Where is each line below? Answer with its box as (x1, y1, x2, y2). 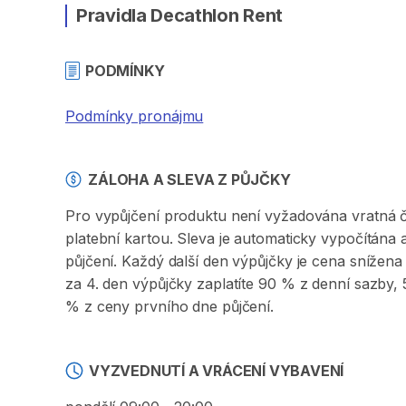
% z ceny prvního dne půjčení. (65, 297, 275, 315)
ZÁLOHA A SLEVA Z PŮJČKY (88, 170, 291, 188)
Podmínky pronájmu (65, 107, 204, 125)
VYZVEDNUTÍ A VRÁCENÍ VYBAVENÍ (89, 362, 344, 380)
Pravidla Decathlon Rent (76, 5, 284, 26)
